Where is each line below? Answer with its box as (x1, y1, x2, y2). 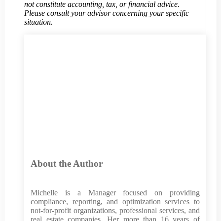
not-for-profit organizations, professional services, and (31, 206, 200, 215)
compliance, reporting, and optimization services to (31, 197, 200, 206)
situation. (24, 18, 53, 27)
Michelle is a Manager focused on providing (31, 188, 200, 197)
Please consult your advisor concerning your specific (24, 9, 189, 18)
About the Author (31, 158, 103, 169)
